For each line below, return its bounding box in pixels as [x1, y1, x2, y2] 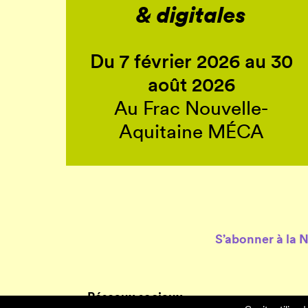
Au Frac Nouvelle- [114, 96, 269, 120]
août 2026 [147, 72, 235, 98]
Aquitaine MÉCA [118, 120, 264, 144]
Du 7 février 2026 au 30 [89, 49, 293, 74]
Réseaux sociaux [87, 288, 183, 305]
